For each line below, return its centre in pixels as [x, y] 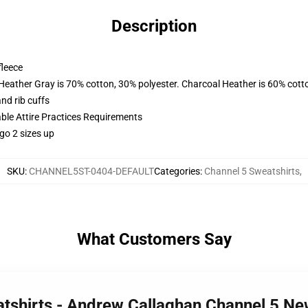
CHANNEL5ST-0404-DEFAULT [91, 171]
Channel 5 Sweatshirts [252, 171]
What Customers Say [154, 239]
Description [154, 26]
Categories [177, 171]
